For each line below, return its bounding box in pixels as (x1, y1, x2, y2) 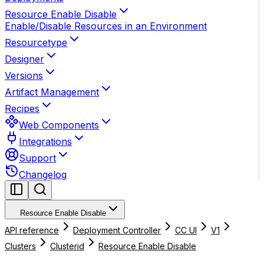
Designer (5, 53, 44, 65)
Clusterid (50, 241, 84, 251)
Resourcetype (5, 37, 67, 48)
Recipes (5, 103, 39, 114)
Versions (5, 70, 43, 81)
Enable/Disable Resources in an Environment (5, 20, 207, 32)
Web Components (19, 119, 99, 131)
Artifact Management (5, 86, 99, 98)
